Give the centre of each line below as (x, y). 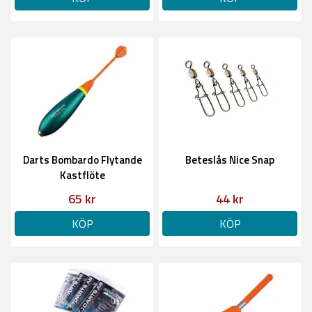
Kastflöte (82, 175)
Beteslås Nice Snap (230, 160)
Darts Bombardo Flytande (82, 160)
